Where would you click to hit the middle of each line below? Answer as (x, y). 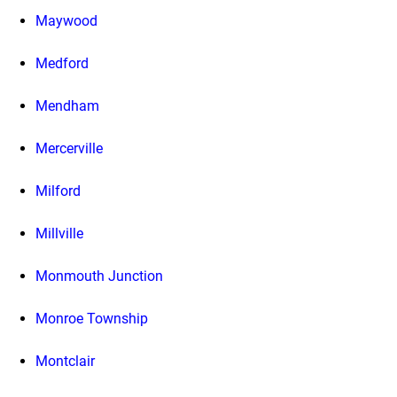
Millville (59, 233)
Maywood (66, 20)
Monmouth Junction (99, 276)
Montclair (65, 361)
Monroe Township (92, 318)
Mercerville (69, 148)
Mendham (67, 105)
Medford (62, 63)
